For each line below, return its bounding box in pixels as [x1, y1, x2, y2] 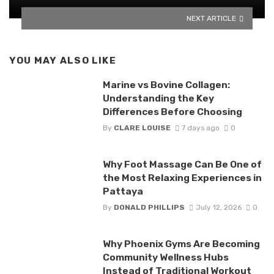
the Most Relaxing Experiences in [102, 172, 262, 184]
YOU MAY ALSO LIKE [9, 55, 116, 67]
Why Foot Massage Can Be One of [102, 158, 262, 171]
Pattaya [102, 185, 143, 198]
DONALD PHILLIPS [113, 203, 185, 212]
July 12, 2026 [195, 203, 242, 212]
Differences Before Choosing [102, 105, 242, 117]
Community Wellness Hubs [102, 251, 229, 264]
